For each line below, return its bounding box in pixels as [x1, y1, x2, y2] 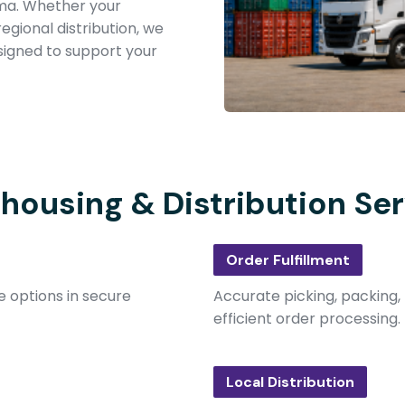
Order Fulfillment [226, 250, 350, 269]
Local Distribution [226, 372, 354, 391]
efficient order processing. [213, 308, 400, 329]
